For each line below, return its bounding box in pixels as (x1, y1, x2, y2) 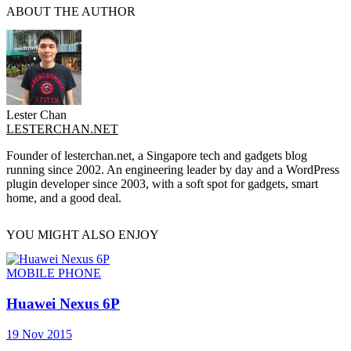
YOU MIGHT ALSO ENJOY (6, 227, 159, 241)
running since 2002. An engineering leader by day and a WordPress (6, 162, 339, 176)
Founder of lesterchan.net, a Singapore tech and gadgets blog (6, 148, 307, 162)
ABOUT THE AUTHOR (6, 5, 136, 19)
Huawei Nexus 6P (6, 295, 120, 312)
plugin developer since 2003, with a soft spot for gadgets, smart (6, 176, 318, 190)
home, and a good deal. (6, 190, 121, 204)
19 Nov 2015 (6, 327, 72, 341)
